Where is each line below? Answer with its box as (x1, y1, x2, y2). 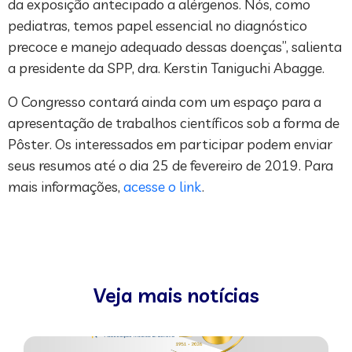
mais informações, (8, 178, 123, 196)
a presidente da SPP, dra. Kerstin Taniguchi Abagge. (8, 59, 324, 78)
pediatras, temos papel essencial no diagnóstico (8, 16, 307, 35)
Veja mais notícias (93, 283, 259, 308)
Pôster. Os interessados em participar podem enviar (8, 135, 332, 154)
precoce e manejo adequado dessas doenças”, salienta (8, 38, 342, 57)
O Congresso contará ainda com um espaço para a (8, 93, 321, 112)
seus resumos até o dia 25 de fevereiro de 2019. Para (8, 156, 333, 175)
